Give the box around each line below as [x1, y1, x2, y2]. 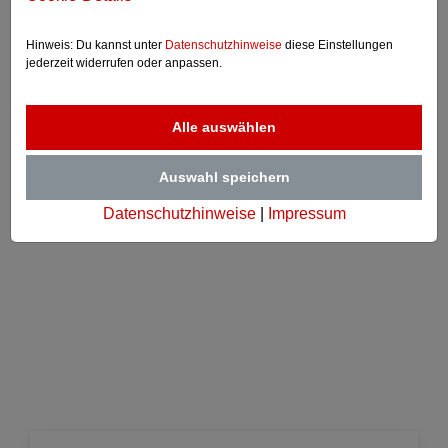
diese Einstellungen [282, 37, 393, 52]
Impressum [267, 204, 346, 222]
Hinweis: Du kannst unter [26, 37, 165, 52]
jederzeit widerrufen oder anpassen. [26, 55, 222, 70]
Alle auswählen [172, 118, 276, 135]
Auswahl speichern [158, 168, 290, 185]
